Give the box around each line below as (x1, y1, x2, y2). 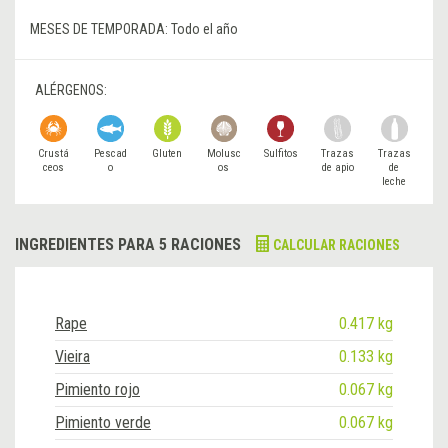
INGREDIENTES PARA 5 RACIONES (15, 235, 241, 254)
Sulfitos (263, 147, 298, 160)
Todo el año (171, 21, 238, 38)
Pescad (93, 147, 127, 160)
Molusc (206, 147, 241, 160)
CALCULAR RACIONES (273, 237, 400, 253)
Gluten (152, 147, 183, 160)
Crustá (37, 147, 69, 160)
